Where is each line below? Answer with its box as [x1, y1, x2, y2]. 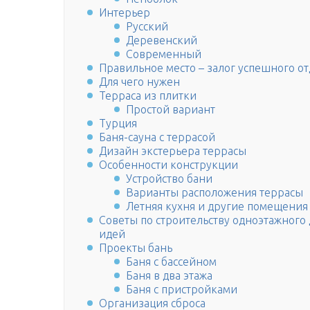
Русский [126, 20, 169, 33]
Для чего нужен [99, 75, 180, 89]
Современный [126, 48, 202, 61]
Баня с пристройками [126, 283, 238, 296]
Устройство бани [126, 172, 213, 185]
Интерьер [99, 6, 150, 19]
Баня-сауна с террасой [99, 131, 215, 144]
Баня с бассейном [126, 255, 217, 268]
